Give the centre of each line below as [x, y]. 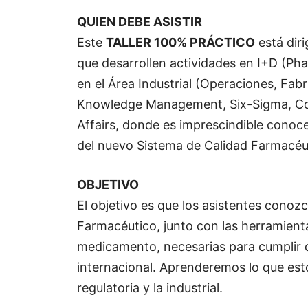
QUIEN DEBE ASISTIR [140, 22]
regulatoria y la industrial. [150, 288]
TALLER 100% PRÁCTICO [180, 43]
